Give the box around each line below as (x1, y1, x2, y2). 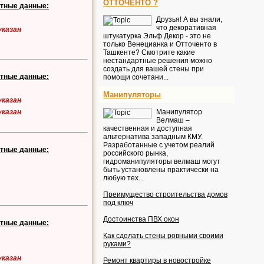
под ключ (103, 199, 133, 207)
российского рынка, (103, 149, 168, 157)
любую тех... (103, 174, 144, 182)
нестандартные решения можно (103, 57, 212, 65)
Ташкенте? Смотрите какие (103, 48, 195, 57)
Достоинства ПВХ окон (103, 215, 179, 223)
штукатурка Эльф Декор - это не (103, 32, 211, 40)
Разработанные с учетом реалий (103, 141, 214, 149)
